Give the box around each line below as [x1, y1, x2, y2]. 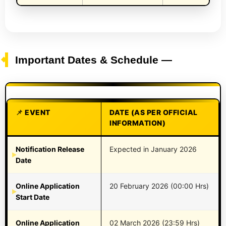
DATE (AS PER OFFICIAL [109, 108, 198, 117]
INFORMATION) [109, 119, 165, 128]
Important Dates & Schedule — [15, 54, 172, 66]
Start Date [16, 193, 49, 202]
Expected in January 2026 [109, 145, 197, 154]
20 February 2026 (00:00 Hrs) [109, 182, 209, 191]
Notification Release [16, 145, 84, 154]
